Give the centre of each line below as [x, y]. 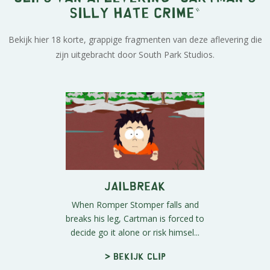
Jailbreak [135, 186]
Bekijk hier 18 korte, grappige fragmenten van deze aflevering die [135, 39]
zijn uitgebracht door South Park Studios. [135, 54]
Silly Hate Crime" [135, 11]
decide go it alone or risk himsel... [135, 233]
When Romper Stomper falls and [135, 205]
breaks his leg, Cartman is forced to [135, 219]
